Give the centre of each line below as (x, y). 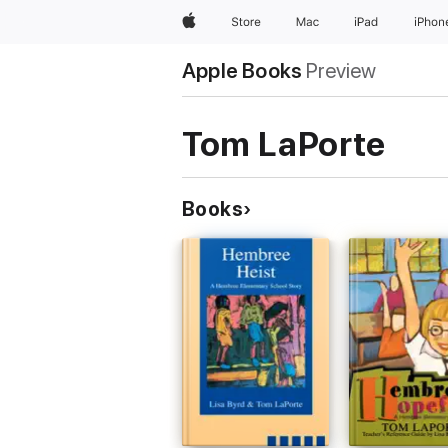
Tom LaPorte (284, 144)
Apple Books (242, 70)
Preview (341, 70)
